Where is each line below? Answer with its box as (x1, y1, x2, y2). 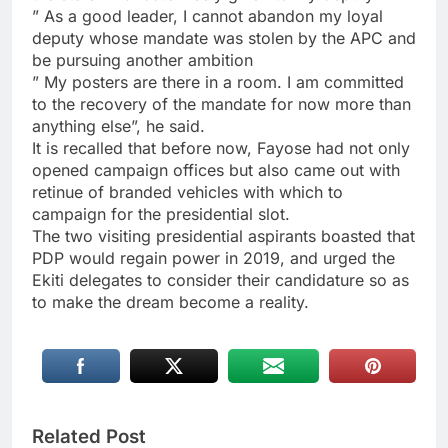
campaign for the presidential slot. (32, 203, 290, 224)
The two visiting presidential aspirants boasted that (32, 225, 415, 246)
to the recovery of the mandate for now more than (32, 93, 411, 114)
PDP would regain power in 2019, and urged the (32, 247, 395, 268)
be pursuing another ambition (32, 49, 253, 70)
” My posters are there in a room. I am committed (32, 71, 404, 92)
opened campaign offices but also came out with (32, 159, 400, 180)
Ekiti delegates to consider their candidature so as (32, 269, 409, 290)
